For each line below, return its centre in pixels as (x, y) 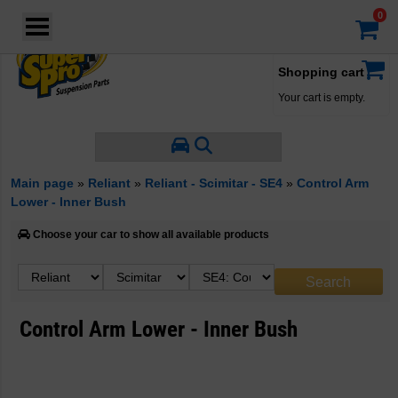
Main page (42, 183)
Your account (294, 30)
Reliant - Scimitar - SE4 (214, 183)
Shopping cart (321, 72)
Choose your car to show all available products (150, 235)
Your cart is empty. (322, 98)
